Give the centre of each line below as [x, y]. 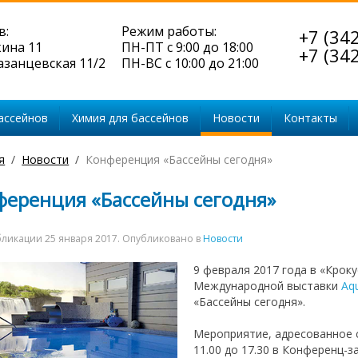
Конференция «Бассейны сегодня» [179, 159]
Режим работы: [169, 31]
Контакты [310, 118]
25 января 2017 [82, 239]
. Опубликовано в [161, 239]
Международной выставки [268, 286]
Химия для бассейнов [130, 118]
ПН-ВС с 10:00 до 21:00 [190, 63]
